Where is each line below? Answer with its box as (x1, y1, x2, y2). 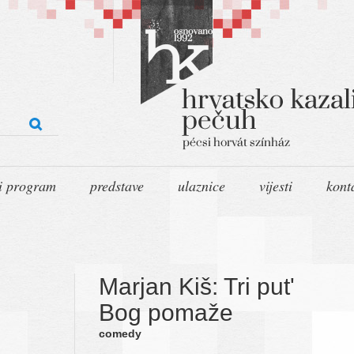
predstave (90, 175, 144, 195)
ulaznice (178, 175, 225, 195)
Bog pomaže (99, 299, 233, 326)
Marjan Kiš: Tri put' (99, 273, 295, 299)
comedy (99, 326, 141, 340)
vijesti (259, 175, 292, 195)
